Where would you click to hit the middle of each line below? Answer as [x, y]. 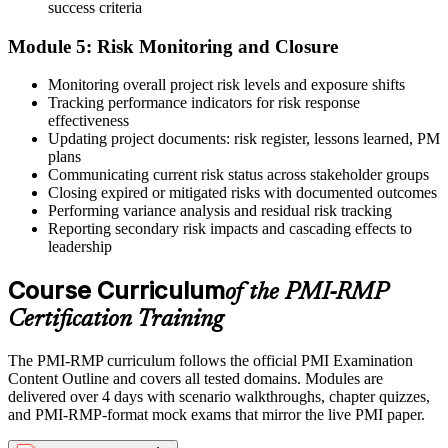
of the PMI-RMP [306, 293]
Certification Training [115, 320]
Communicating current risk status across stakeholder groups [238, 175]
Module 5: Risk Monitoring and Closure [173, 46]
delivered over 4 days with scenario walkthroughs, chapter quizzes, [219, 397]
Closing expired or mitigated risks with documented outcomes [242, 193]
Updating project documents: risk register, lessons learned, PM [244, 139]
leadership [80, 247]
